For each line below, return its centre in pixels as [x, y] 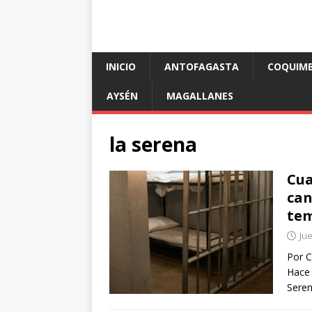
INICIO [121, 67]
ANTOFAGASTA [202, 67]
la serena [153, 145]
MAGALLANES [200, 96]
